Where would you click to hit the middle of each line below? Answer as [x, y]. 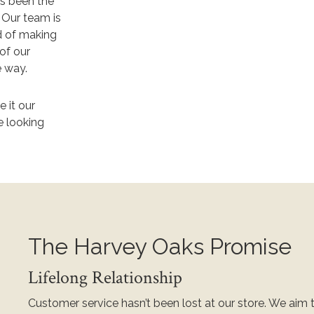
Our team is [31, 18]
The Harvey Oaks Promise [160, 246]
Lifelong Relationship [105, 277]
